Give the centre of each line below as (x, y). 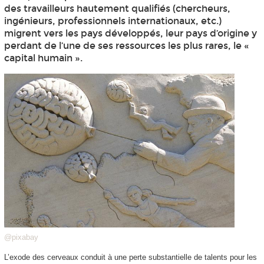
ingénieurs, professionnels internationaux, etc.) (113, 21)
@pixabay (21, 237)
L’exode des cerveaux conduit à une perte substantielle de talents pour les (130, 258)
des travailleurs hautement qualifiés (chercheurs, (117, 9)
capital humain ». (43, 58)
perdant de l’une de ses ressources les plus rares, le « (126, 46)
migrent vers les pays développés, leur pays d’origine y (130, 34)
